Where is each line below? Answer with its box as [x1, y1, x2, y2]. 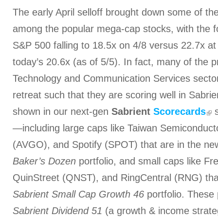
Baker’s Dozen [13, 156, 76, 166]
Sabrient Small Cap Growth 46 [13, 189, 144, 200]
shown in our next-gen [13, 106, 111, 117]
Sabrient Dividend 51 [13, 205, 102, 216]
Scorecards [153, 106, 206, 117]
